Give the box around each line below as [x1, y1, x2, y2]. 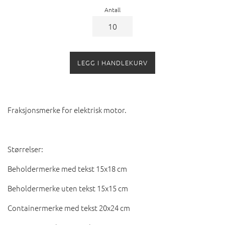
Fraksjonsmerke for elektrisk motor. [8, 104, 128, 116]
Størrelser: [8, 144, 43, 155]
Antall [104, 6, 121, 14]
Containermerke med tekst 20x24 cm [8, 202, 130, 213]
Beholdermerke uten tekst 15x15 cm [8, 183, 128, 194]
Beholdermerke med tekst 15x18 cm [8, 163, 127, 174]
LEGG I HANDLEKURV [77, 58, 148, 68]
